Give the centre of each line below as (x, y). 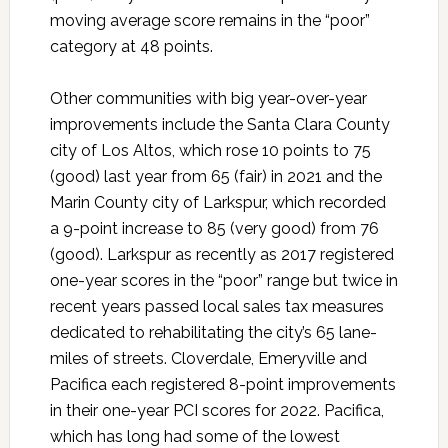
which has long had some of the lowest (194, 436)
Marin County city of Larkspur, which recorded (217, 202)
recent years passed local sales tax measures (216, 306)
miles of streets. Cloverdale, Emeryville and (208, 358)
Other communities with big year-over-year (208, 98)
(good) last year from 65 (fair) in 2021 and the (215, 176)
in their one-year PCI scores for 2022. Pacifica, (216, 410)
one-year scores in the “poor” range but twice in (223, 280)
